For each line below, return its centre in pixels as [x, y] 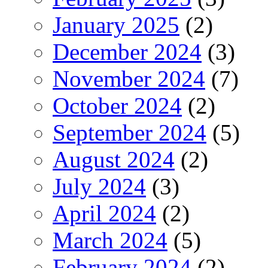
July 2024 [99, 186]
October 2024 [117, 105]
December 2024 [127, 51]
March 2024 [110, 240]
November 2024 [129, 78]
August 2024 [114, 159]
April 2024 [104, 213]
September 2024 [130, 132]
